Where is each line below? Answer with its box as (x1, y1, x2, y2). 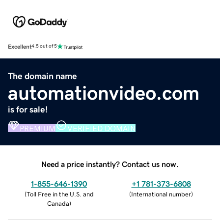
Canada (47, 200, 69, 207)
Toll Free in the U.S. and (26, 191, 94, 197)
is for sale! (8, 105, 48, 114)
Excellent (8, 43, 31, 50)
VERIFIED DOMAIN (67, 124, 136, 132)
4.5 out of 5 (31, 44, 57, 49)
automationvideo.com (8, 82, 199, 103)
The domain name (8, 71, 77, 81)
